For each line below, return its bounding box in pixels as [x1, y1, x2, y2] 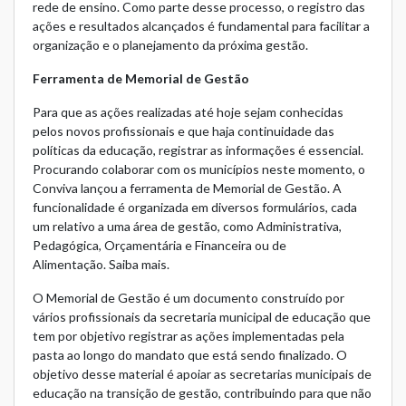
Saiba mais [109, 256, 167, 273]
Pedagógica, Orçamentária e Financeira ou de [33, 237, 286, 254]
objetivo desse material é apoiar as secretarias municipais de [33, 366, 372, 382]
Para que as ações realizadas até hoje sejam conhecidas [33, 104, 343, 121]
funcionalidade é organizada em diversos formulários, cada [33, 199, 357, 216]
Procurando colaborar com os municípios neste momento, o [33, 161, 365, 178]
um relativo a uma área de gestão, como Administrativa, [33, 218, 342, 235]
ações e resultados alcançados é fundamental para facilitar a [33, 18, 370, 34]
